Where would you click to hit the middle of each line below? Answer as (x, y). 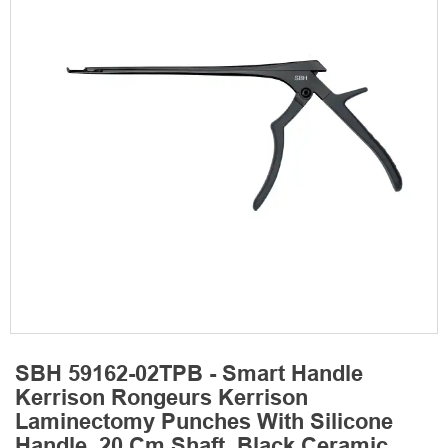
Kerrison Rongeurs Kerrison (161, 400)
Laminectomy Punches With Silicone (204, 424)
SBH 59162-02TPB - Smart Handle (189, 376)
